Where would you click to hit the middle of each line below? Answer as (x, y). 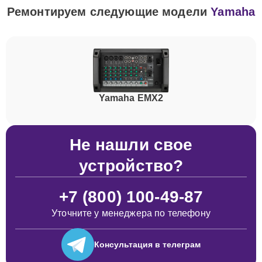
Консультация (123, 244)
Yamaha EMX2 (131, 98)
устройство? (131, 166)
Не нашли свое (131, 145)
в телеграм (177, 244)
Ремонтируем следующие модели (109, 12)
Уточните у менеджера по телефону (131, 213)
